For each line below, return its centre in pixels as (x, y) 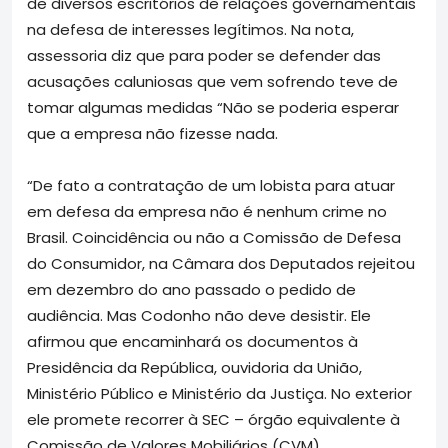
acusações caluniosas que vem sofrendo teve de (212, 81)
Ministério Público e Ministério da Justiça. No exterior (219, 393)
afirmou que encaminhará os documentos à (192, 341)
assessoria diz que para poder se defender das (204, 55)
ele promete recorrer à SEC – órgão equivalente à (213, 419)
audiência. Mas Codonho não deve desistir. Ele (199, 315)
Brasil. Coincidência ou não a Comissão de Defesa (214, 237)
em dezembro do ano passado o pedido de (191, 289)
